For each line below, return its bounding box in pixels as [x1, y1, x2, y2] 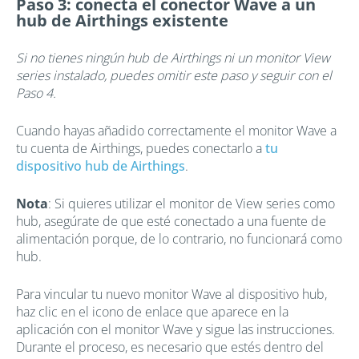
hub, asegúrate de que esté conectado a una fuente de [16, 212, 326, 230]
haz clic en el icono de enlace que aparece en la [16, 302, 288, 321]
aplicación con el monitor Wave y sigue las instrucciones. [16, 320, 335, 338]
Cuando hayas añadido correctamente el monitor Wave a [16, 121, 337, 139]
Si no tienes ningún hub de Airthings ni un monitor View [16, 48, 330, 67]
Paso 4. [16, 83, 56, 102]
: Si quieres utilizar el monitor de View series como [48, 194, 335, 212]
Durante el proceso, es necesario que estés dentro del [16, 337, 324, 356]
